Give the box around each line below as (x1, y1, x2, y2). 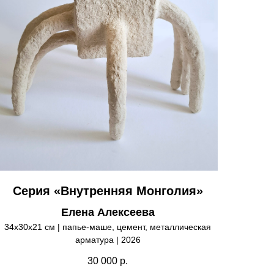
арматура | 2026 (75, 234, 141, 245)
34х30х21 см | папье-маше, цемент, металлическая (4, 221, 211, 232)
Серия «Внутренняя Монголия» (12, 183, 203, 198)
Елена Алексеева (61, 206, 155, 218)
